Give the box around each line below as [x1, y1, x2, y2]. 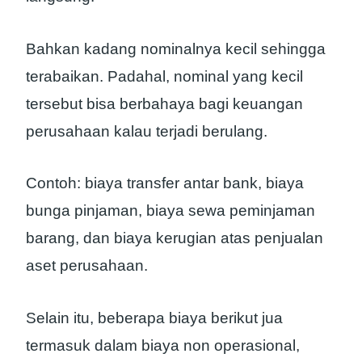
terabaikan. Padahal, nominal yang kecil [26, 67, 303, 85]
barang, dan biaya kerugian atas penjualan [26, 229, 323, 247]
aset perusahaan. [26, 257, 148, 275]
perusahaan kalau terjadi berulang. [26, 122, 267, 140]
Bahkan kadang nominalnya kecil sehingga [26, 40, 326, 57]
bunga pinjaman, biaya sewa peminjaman [26, 202, 315, 220]
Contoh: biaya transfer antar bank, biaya [26, 175, 304, 192]
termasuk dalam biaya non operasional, [26, 336, 300, 354]
